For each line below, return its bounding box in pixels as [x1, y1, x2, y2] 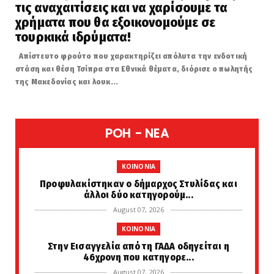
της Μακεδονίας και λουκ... [15, 77, 119, 87]
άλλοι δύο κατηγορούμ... [84, 189, 193, 201]
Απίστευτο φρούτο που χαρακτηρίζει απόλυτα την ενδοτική [15, 51, 248, 61]
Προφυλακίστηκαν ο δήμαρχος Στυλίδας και [40, 178, 237, 190]
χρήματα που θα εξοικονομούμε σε [15, 14, 216, 31]
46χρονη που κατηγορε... [83, 251, 194, 264]
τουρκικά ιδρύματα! [15, 29, 131, 46]
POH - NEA [105, 125, 169, 143]
